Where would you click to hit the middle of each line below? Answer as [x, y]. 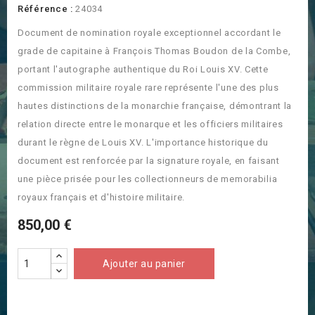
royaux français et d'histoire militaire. [101, 198]
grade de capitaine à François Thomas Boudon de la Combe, [154, 51]
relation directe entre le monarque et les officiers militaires [150, 124]
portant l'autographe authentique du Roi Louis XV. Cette [143, 70]
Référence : [45, 9]
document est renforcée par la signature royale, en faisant [149, 161]
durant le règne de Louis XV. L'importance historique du [143, 143]
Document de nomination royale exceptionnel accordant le [149, 33]
